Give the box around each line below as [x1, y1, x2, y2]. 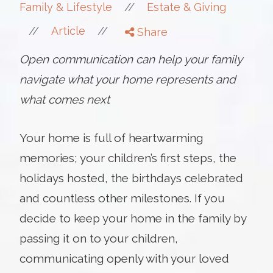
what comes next [19, 92, 110, 106]
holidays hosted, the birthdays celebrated [19, 171, 243, 185]
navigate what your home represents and [19, 72, 236, 86]
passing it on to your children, [19, 231, 178, 245]
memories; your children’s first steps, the [19, 151, 236, 165]
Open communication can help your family [19, 52, 242, 66]
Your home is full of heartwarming [19, 130, 203, 144]
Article [51, 24, 85, 37]
